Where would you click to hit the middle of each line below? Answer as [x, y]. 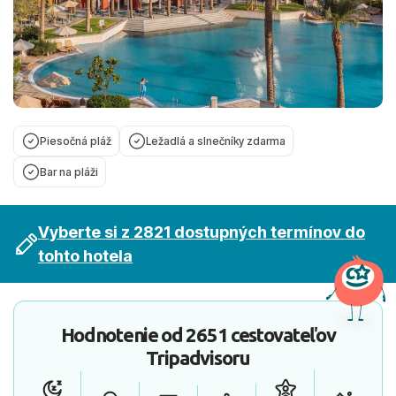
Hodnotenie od [123, 335]
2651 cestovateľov [261, 335]
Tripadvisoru [198, 358]
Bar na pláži [69, 172]
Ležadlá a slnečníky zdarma [216, 141]
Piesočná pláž [76, 141]
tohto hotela [85, 256]
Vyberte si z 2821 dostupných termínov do [202, 232]
